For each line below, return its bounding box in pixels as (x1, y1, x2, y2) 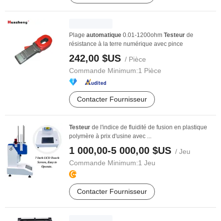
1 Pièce (138, 67, 161, 74)
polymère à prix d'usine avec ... (69, 133, 151, 140)
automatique (86, 32, 121, 38)
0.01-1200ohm (121, 32, 164, 38)
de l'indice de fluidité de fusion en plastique (90, 124, 207, 131)
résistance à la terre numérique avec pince (69, 40, 183, 47)
